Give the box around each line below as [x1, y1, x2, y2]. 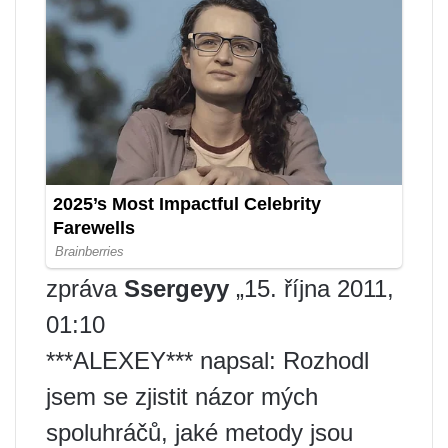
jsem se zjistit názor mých [46, 383, 318, 411]
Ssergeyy [124, 275, 229, 303]
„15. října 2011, [229, 275, 394, 303]
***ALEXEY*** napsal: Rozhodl [46, 347, 369, 375]
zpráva [46, 275, 124, 303]
